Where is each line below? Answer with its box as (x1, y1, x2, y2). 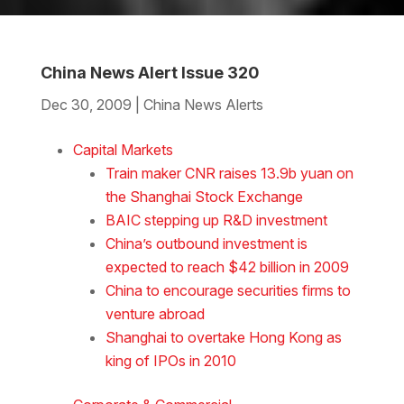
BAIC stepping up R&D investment (105, 210, 327, 229)
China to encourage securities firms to (105, 280, 351, 299)
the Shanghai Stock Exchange (105, 187, 303, 206)
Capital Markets (72, 140, 173, 159)
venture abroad (105, 304, 205, 323)
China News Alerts (142, 95, 263, 114)
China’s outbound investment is (105, 234, 308, 252)
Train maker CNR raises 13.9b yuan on (105, 163, 353, 182)
